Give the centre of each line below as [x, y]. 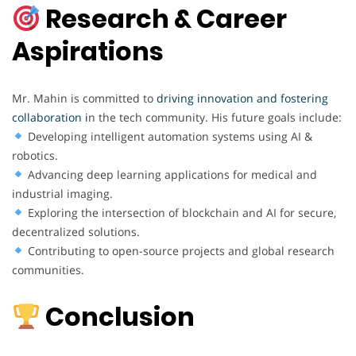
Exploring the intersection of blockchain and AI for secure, [180, 212]
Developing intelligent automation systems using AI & [168, 136]
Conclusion [118, 317]
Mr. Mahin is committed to [84, 98]
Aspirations [88, 52]
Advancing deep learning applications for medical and [170, 174]
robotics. [35, 155]
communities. [48, 269]
